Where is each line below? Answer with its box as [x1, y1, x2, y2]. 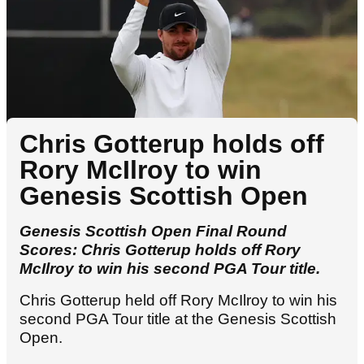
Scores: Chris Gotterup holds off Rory [19, 241, 301, 259]
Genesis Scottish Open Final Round [19, 223, 287, 240]
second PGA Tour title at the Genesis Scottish [19, 310, 336, 328]
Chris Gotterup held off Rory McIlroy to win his [19, 292, 337, 310]
